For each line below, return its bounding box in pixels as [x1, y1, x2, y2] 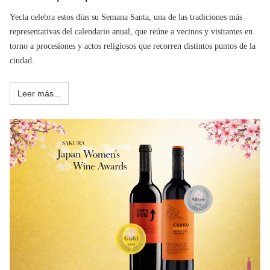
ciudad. [10, 55, 34, 65]
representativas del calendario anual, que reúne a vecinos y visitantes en [10, 27, 253, 36]
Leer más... [17, 88, 61, 98]
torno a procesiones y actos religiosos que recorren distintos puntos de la [10, 41, 256, 51]
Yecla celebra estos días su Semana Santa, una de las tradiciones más [10, 12, 242, 22]
